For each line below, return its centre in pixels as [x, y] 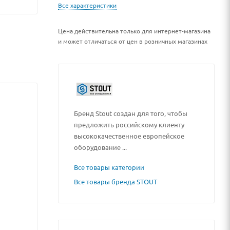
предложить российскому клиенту [129, 124]
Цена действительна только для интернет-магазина [134, 31]
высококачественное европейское [129, 136]
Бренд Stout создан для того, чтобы [131, 113]
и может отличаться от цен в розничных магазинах [133, 41]
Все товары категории [109, 167]
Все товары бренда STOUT [116, 181]
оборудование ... [100, 147]
